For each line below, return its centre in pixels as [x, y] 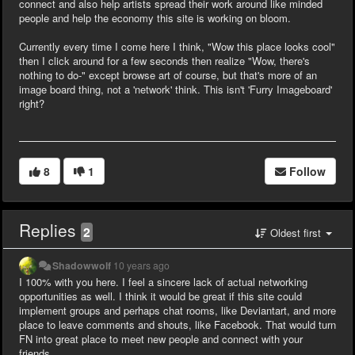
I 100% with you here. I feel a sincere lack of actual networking [163, 281]
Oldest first [296, 232]
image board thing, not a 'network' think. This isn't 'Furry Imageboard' [176, 89]
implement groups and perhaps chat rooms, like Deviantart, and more [177, 310]
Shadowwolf [82, 265]
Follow [307, 171]
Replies [50, 229]
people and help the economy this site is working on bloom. [155, 17]
